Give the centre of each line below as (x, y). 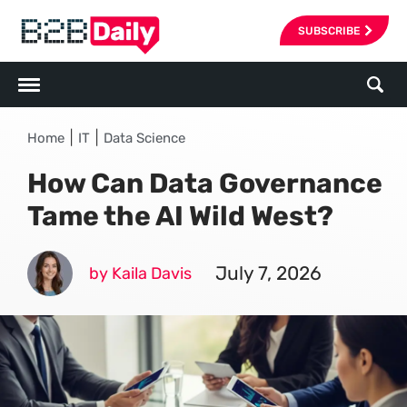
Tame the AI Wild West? (180, 216)
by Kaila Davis (140, 273)
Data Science (144, 138)
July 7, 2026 (268, 273)
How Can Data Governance (205, 184)
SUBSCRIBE (329, 30)
